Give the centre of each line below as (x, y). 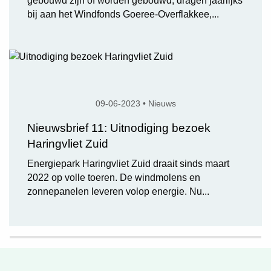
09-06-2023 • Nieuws (135, 103)
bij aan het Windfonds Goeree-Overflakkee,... (123, 14)
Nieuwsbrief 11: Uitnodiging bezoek (119, 128)
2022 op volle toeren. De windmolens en (114, 177)
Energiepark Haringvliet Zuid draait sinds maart (128, 163)
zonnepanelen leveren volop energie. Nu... (118, 191)
